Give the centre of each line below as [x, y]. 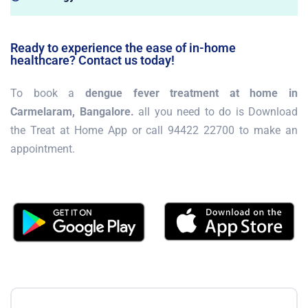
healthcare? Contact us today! [92, 60]
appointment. [43, 148]
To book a [48, 93]
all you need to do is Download [216, 111]
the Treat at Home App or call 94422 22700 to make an [154, 130]
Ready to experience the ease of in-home [123, 47]
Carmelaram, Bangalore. [72, 111]
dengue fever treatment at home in [191, 93]
